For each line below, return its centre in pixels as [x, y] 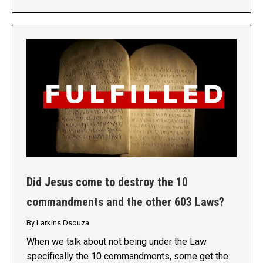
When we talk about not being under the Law [117, 242]
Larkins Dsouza [63, 223]
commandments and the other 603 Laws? [125, 202]
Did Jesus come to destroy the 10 [107, 182]
